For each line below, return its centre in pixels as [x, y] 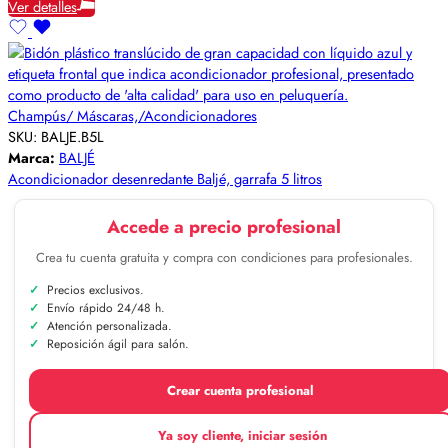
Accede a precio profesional [224, 226]
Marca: [33, 157]
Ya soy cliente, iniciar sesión [242, 435]
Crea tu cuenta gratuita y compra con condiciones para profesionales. [224, 257]
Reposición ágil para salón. [118, 343]
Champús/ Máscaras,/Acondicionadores [132, 115]
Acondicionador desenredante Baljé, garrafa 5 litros [165, 178]
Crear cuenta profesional [240, 390]
